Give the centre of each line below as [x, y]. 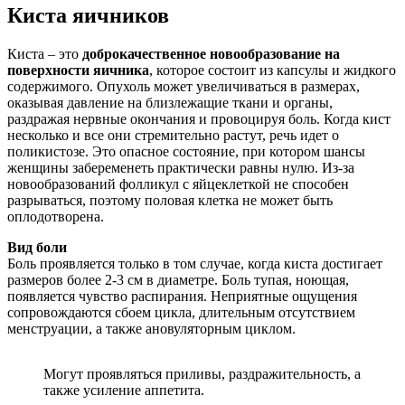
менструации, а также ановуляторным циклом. [151, 328]
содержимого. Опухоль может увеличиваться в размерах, [184, 86]
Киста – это [45, 53]
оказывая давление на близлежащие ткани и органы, [170, 102]
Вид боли [37, 247]
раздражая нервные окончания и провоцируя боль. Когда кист [199, 118]
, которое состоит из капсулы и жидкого [273, 70]
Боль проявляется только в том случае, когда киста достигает [195, 263]
